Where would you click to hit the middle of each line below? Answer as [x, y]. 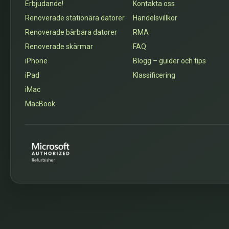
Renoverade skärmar [59, 47]
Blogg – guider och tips [170, 61]
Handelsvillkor [155, 18]
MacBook [40, 104]
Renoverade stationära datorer [75, 18]
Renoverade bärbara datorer [71, 32]
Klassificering [154, 75]
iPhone [36, 61]
